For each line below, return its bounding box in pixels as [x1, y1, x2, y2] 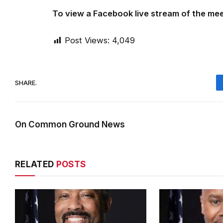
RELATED [15, 159, 56, 170]
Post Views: [65, 35, 110, 46]
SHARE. [15, 78, 37, 87]
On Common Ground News [15, 119, 125, 130]
